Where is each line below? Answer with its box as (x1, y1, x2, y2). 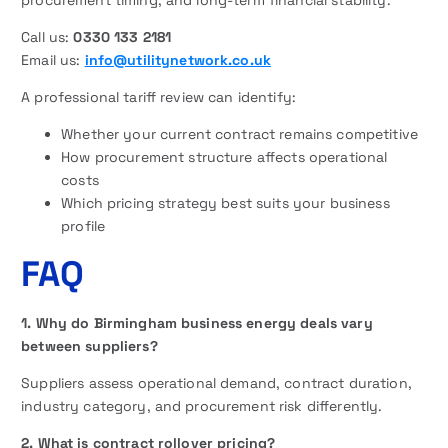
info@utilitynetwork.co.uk (84, 51, 272, 70)
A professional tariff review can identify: (21, 88, 297, 107)
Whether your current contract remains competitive (61, 125, 419, 144)
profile (61, 217, 106, 236)
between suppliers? (21, 337, 158, 356)
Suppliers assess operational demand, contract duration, (21, 374, 412, 393)
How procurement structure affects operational (61, 148, 388, 167)
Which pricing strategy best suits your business (61, 194, 390, 213)
